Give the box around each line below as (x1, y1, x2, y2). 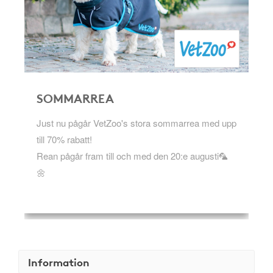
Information (28, 254, 90, 269)
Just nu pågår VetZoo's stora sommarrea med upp (37, 116, 236, 129)
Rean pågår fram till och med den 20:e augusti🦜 (37, 149, 228, 162)
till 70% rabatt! (37, 133, 92, 146)
